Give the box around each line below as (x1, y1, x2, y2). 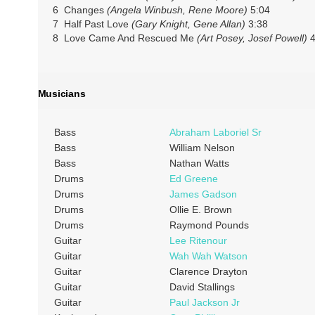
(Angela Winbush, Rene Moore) (106, 4, 247, 16)
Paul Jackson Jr (169, 296, 240, 308)
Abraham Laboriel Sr (169, 126, 262, 138)
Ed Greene (169, 172, 218, 184)
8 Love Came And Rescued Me (52, 32, 194, 44)
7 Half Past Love (52, 18, 131, 30)
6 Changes (52, 4, 107, 16)
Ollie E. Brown (169, 203, 232, 215)
